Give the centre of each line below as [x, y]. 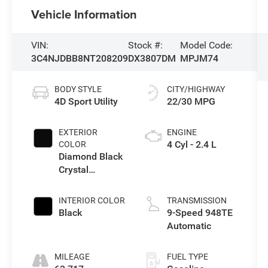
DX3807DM [152, 58]
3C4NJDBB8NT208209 [80, 58]
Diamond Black [91, 156]
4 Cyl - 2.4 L [191, 144]
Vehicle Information [84, 14]
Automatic [189, 226]
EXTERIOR [78, 132]
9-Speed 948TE [200, 212]
